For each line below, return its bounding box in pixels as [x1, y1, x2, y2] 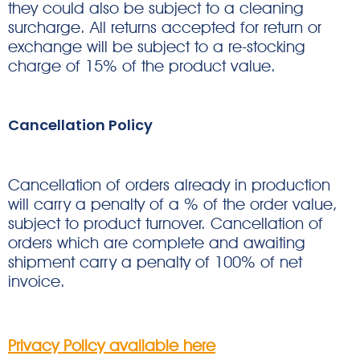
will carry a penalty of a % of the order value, [8, 194, 337, 214]
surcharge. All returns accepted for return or [8, 17, 321, 37]
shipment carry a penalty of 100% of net [8, 252, 302, 272]
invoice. [8, 271, 65, 291]
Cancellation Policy [8, 115, 153, 136]
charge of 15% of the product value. [8, 55, 276, 76]
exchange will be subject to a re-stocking [8, 36, 305, 56]
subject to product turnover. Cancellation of [8, 213, 323, 233]
